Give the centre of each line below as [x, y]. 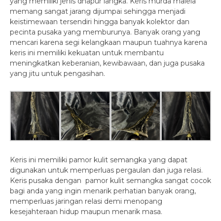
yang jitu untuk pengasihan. [57, 73]
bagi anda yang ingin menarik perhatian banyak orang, [103, 191]
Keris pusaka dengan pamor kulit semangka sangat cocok [110, 180]
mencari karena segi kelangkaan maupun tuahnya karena [109, 42]
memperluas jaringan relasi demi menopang [86, 201]
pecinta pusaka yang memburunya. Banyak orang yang [105, 32]
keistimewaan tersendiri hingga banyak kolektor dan [100, 21]
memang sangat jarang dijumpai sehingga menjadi [98, 11]
